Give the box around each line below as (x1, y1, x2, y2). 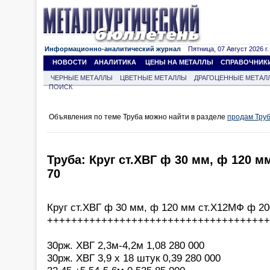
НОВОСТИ (52, 58, 87, 66)
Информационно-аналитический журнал (45, 45, 181, 52)
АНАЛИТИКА (94, 58, 136, 66)
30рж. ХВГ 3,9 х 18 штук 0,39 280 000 (47, 251, 221, 264)
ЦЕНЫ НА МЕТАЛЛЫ (145, 58, 213, 66)
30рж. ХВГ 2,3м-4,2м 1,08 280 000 (47, 239, 204, 251)
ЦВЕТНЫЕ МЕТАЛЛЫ (120, 74, 187, 81)
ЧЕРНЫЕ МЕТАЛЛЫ (51, 74, 113, 81)
